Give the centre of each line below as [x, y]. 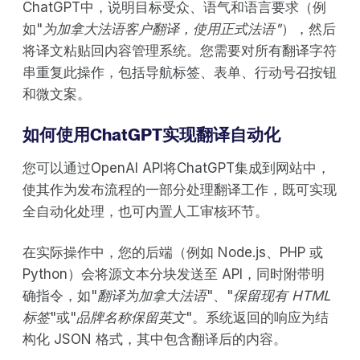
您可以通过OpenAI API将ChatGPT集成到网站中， [176, 168]
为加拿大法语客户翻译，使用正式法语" [162, 29]
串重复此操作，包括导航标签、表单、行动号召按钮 [180, 72]
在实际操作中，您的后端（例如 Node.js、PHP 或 [173, 252]
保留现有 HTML [282, 295]
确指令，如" [60, 295]
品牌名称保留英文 [131, 317]
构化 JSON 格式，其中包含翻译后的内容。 [155, 339]
